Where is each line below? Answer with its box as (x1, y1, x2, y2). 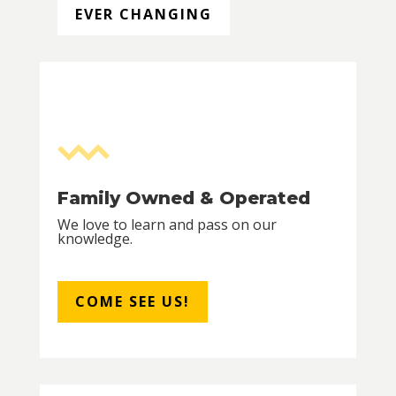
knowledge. (57, 228, 136, 248)
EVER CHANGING (74, 4, 212, 24)
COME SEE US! (74, 291, 190, 311)
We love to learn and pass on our (57, 214, 277, 234)
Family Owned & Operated (57, 187, 310, 209)
